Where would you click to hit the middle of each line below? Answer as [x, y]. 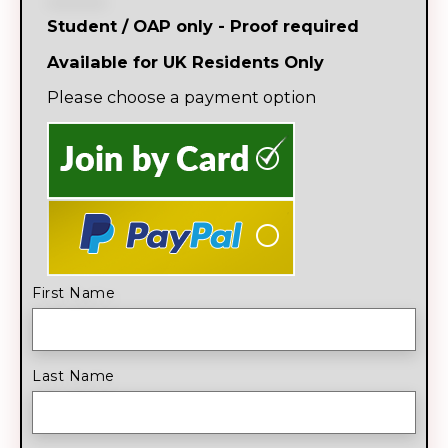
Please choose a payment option [181, 97]
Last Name [73, 375]
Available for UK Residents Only [185, 61]
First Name [73, 292]
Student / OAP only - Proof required [203, 26]
